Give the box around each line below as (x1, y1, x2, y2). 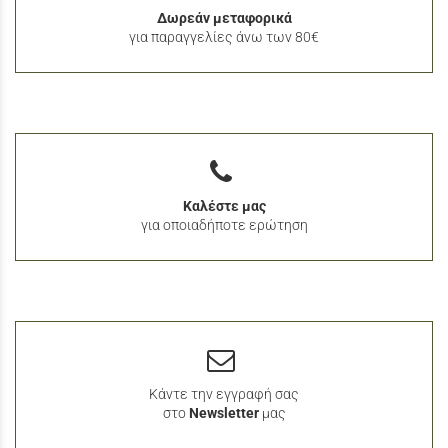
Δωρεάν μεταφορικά (156, 10, 292, 26)
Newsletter (188, 405, 259, 421)
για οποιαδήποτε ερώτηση (140, 217, 308, 233)
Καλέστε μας (182, 198, 266, 214)
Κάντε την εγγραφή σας (149, 386, 299, 402)
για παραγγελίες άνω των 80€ (129, 29, 319, 45)
